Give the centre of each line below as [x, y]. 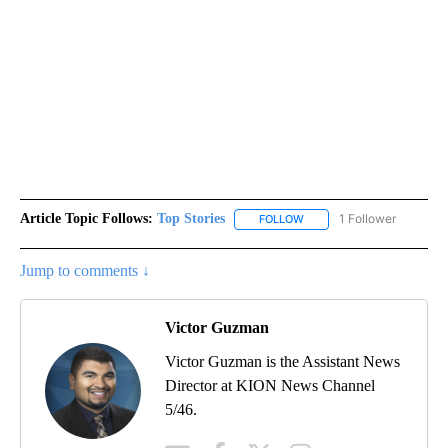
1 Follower [367, 219]
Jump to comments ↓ [85, 270]
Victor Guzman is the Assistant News [282, 361]
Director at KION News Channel [270, 385]
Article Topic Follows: [86, 219]
